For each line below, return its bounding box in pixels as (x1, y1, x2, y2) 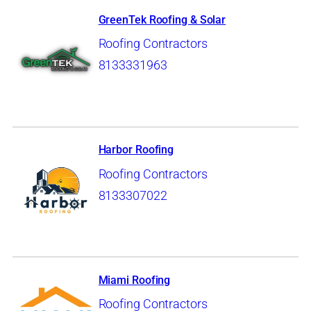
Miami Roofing (98, 273, 171, 287)
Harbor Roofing (98, 143, 174, 157)
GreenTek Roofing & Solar (98, 12, 226, 26)
